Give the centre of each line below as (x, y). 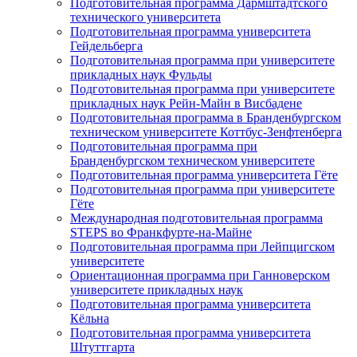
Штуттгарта (102, 347)
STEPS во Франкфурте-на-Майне (161, 232)
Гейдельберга (106, 45)
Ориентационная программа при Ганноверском (200, 275)
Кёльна (90, 318)
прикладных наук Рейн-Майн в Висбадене (186, 103)
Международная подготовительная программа (196, 218)
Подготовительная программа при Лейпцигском (202, 246)
